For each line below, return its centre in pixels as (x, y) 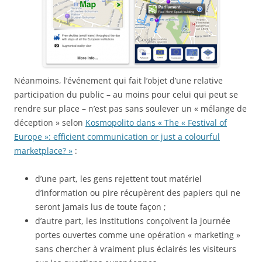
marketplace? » (43, 151)
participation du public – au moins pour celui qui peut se (126, 94)
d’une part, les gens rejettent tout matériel (118, 179)
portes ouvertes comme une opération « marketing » (138, 235)
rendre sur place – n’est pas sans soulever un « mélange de (130, 108)
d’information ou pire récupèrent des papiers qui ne (138, 193)
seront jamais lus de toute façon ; (101, 207)
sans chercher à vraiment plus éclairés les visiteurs (136, 249)
